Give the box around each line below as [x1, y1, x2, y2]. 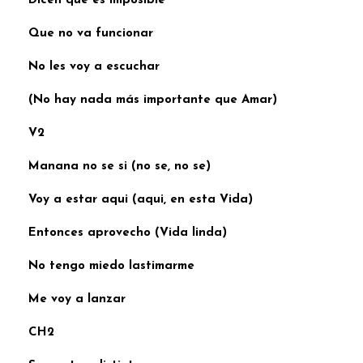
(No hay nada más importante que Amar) [28, 93, 277, 106]
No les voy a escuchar [28, 60, 160, 73]
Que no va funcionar [28, 27, 153, 40]
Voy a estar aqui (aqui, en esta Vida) [28, 193, 253, 206]
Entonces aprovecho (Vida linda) [28, 226, 227, 239]
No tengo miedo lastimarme [28, 259, 194, 272]
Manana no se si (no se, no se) [28, 160, 211, 173]
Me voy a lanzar [28, 293, 126, 306]
